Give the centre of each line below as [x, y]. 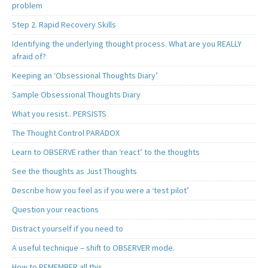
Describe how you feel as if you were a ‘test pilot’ [100, 191]
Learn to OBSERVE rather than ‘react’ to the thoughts [106, 152]
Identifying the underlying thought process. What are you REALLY [127, 44]
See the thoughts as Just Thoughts [74, 171]
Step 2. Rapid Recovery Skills [64, 25]
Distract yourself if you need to [68, 229]
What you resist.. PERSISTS [59, 114]
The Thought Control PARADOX [66, 133]
